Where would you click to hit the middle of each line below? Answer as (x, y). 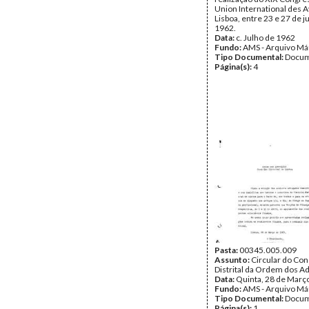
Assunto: (233, 260)
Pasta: (227, 250)
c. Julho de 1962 (266, 38)
